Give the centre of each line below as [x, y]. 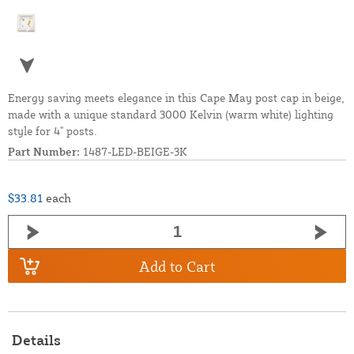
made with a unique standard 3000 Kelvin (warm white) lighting [171, 115]
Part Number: [44, 152]
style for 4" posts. [53, 131]
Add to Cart [177, 266]
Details [36, 340]
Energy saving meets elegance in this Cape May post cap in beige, [176, 98]
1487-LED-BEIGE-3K [134, 152]
